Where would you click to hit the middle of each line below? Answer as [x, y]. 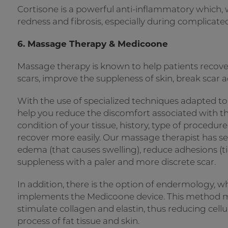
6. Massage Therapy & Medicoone [93, 44]
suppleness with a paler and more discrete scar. [117, 162]
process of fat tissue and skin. [78, 221]
